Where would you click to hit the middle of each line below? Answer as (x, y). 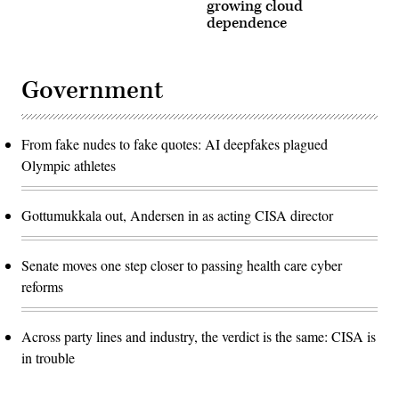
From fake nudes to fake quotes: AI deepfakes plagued (175, 144)
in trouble (48, 358)
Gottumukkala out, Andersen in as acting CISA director (177, 216)
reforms (45, 287)
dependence (247, 24)
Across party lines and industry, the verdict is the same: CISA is (199, 337)
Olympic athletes (69, 166)
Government (92, 91)
